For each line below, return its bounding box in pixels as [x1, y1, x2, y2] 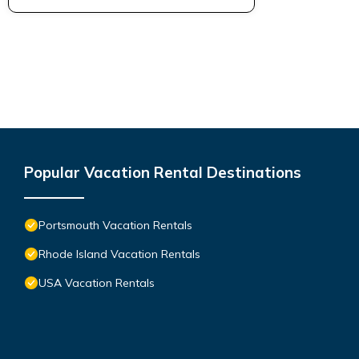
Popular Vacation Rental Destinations [24, 162, 301, 182]
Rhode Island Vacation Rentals [38, 246, 200, 261]
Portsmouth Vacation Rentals [38, 217, 192, 232]
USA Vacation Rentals [38, 275, 155, 290]
